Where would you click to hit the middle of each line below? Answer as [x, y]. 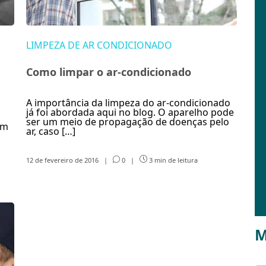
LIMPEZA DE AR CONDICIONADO [99, 45]
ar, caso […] [51, 131]
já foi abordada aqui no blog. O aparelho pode [130, 112]
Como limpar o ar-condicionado [109, 72]
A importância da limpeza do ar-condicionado [128, 103]
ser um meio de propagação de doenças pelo [128, 122]
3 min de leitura [172, 160]
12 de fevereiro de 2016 [63, 160]
